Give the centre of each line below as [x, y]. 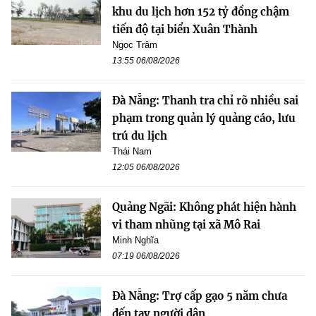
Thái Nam [132, 152]
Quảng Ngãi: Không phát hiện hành [204, 207]
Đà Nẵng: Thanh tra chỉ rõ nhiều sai [205, 101]
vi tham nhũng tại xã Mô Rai [186, 225]
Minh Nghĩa [135, 241]
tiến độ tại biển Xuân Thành [185, 30]
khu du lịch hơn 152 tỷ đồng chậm [201, 12]
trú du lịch [140, 136]
